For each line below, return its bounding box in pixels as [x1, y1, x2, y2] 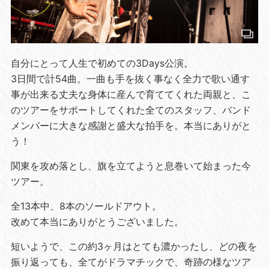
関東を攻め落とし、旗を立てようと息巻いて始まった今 [10, 160, 251, 172]
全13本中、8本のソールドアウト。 [10, 200, 162, 212]
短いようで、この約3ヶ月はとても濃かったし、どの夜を [10, 240, 257, 252]
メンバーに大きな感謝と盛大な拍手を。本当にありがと [10, 119, 251, 131]
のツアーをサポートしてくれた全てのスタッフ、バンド [10, 104, 251, 116]
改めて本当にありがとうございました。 [10, 216, 184, 228]
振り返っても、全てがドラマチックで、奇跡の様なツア [10, 256, 251, 268]
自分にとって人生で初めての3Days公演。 [10, 57, 193, 69]
